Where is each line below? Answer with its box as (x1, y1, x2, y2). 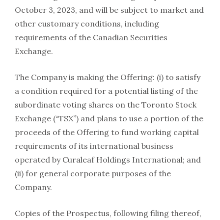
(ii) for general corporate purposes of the (15, 168, 171, 179)
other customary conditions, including (15, 19, 159, 29)
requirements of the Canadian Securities (15, 32, 167, 43)
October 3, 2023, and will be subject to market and (15, 5, 204, 15)
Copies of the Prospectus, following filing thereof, (15, 208, 201, 219)
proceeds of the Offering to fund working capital (15, 127, 199, 137)
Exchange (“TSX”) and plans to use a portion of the (15, 113, 203, 124)
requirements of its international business (15, 141, 173, 151)
